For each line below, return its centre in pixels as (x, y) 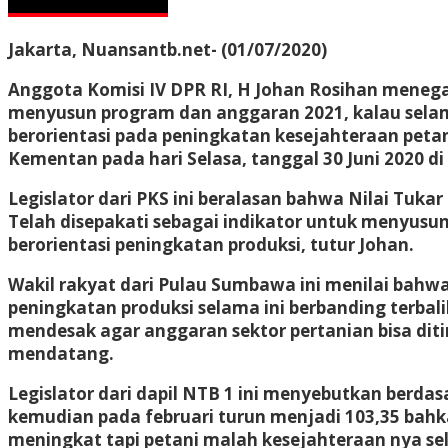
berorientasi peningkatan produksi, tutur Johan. (211, 244)
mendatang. (61, 353)
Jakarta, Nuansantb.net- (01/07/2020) (167, 49)
